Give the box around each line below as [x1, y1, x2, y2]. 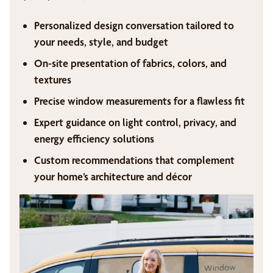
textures [34, 73, 71, 86]
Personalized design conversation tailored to [34, 19, 234, 32]
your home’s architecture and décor [34, 170, 192, 183]
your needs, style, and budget [34, 35, 168, 48]
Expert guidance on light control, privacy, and [34, 116, 236, 129]
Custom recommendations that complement [34, 154, 235, 166]
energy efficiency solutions [34, 132, 154, 145]
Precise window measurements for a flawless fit [34, 94, 245, 107]
